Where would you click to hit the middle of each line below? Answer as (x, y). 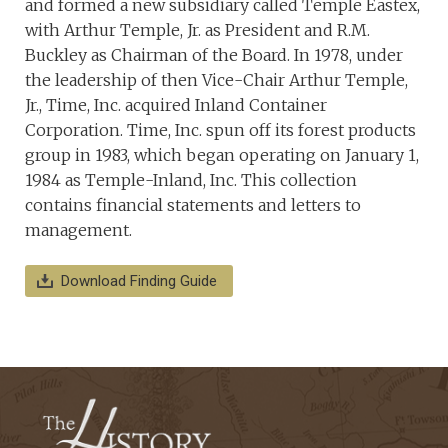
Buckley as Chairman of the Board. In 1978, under (214, 55)
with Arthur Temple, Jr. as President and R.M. (197, 30)
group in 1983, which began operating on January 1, (222, 155)
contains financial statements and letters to (193, 205)
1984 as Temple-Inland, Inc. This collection (191, 180)
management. (78, 230)
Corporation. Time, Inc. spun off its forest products (220, 130)
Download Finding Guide (139, 281)
